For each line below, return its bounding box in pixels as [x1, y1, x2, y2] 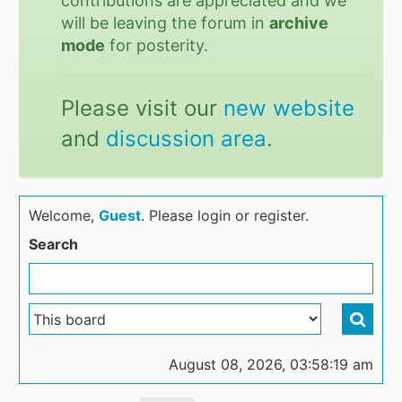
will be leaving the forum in [61, 13, 270, 32]
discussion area [106, 126, 267, 152]
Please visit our [61, 95, 224, 121]
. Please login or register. [141, 206, 310, 224]
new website [223, 95, 355, 121]
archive [269, 13, 329, 32]
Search [29, 235, 79, 253]
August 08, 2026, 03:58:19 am [168, 355, 373, 373]
